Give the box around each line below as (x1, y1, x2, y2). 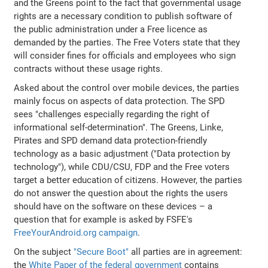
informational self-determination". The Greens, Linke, (14, 121, 224, 133)
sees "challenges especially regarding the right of (14, 108, 210, 120)
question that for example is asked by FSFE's (14, 214, 193, 225)
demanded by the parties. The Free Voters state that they (14, 36, 240, 48)
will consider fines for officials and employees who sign (14, 50, 236, 61)
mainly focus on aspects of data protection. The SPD (14, 95, 226, 106)
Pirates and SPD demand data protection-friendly (14, 135, 208, 146)
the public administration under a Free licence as (14, 23, 208, 35)
